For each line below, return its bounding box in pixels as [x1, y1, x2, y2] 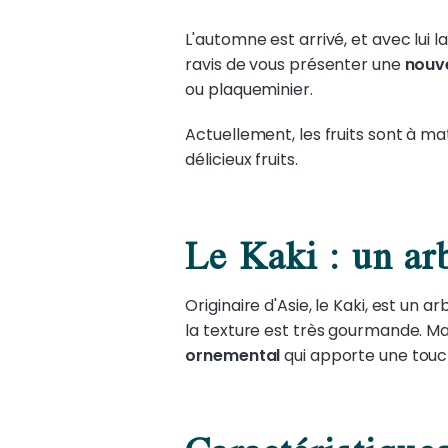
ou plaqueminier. [185, 78, 313, 101]
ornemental [185, 344, 281, 367]
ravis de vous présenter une [185, 53, 405, 76]
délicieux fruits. [185, 148, 298, 171]
